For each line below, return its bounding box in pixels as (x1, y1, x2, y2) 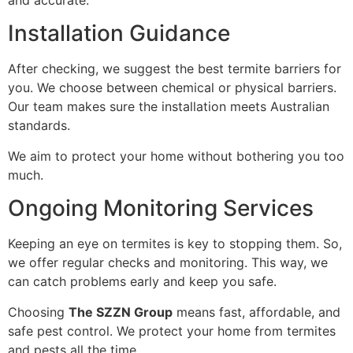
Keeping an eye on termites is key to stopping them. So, (8, 236, 342, 252)
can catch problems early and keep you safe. (8, 273, 277, 290)
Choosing (8, 303, 69, 320)
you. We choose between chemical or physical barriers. (8, 80, 336, 96)
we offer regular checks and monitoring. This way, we (8, 255, 328, 271)
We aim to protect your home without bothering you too (8, 147, 344, 164)
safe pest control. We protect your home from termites (8, 322, 336, 339)
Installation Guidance (8, 20, 230, 47)
